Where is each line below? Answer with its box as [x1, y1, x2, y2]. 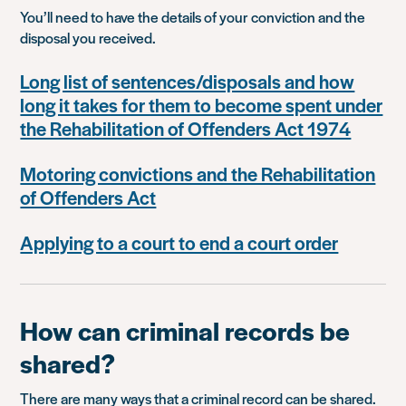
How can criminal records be [20, 312, 351, 348]
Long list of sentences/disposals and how [20, 68, 355, 94]
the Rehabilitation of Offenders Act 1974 [20, 115, 352, 141]
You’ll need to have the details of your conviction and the [20, 6, 366, 27]
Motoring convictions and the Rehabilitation [20, 160, 376, 187]
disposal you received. [20, 27, 157, 48]
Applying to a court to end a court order [20, 229, 339, 256]
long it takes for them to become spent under [20, 92, 383, 118]
